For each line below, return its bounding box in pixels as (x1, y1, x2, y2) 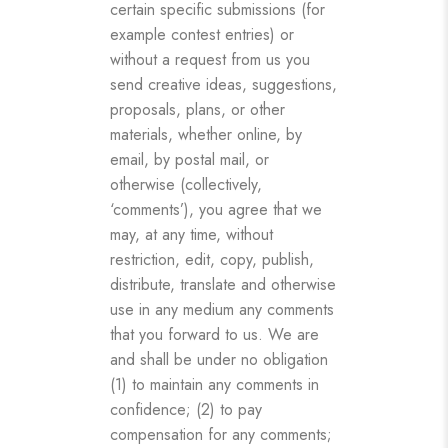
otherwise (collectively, (110, 172, 262, 196)
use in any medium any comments (110, 297, 334, 321)
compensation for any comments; (110, 422, 332, 446)
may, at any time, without (110, 222, 273, 246)
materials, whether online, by (110, 122, 302, 146)
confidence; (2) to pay (110, 397, 262, 421)
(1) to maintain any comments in (110, 372, 319, 396)
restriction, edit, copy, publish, (110, 247, 314, 271)
